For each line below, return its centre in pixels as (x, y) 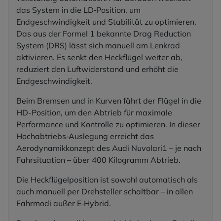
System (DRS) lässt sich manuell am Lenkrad (98, 45)
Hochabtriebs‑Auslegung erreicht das (85, 136)
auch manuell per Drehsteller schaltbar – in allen (105, 191)
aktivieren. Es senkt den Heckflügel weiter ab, (99, 57)
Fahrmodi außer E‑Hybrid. (64, 203)
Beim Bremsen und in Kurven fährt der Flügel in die (109, 100)
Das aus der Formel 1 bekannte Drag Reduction (104, 33)
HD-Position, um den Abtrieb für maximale (94, 112)
